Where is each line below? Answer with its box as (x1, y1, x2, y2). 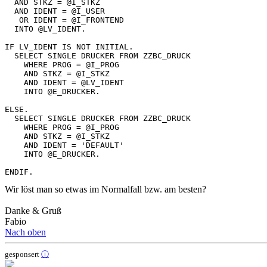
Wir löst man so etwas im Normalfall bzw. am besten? (5, 184, 206, 194)
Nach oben (5, 226, 46, 237)
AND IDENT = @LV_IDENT (5, 77, 124, 87)
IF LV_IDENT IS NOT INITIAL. (5, 42, 133, 51)
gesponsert (5, 249, 41, 259)
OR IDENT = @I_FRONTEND (5, 15, 124, 24)
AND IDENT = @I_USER (5, 6, 105, 15)
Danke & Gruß (5, 205, 61, 216)
